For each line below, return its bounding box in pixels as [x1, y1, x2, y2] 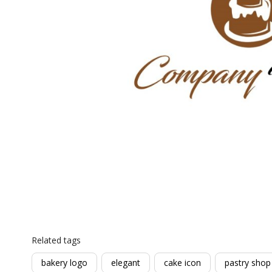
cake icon [164, 257, 201, 268]
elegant [111, 257, 140, 268]
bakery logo [41, 257, 87, 268]
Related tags [32, 234, 81, 246]
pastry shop [225, 257, 271, 268]
